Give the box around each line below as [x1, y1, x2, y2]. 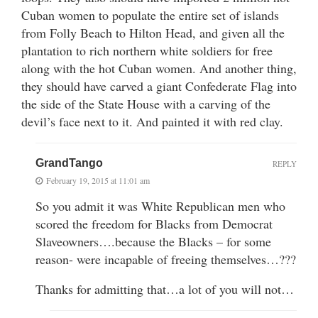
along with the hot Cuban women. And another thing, [21, 59, 297, 77]
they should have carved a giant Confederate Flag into [21, 77, 297, 94]
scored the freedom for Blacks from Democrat [35, 214, 273, 232]
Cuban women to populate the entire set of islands [21, 6, 279, 23]
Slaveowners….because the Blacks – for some [35, 232, 271, 250]
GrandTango [35, 156, 103, 169]
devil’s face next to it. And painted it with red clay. [21, 112, 283, 130]
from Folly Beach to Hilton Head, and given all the [21, 23, 285, 41]
